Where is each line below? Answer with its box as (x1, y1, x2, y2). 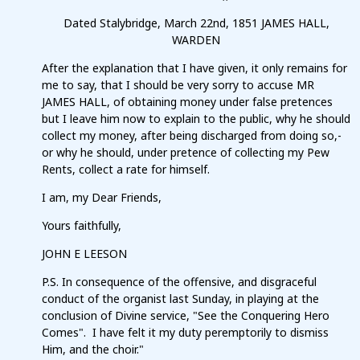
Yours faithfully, (42, 218, 121, 234)
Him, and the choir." (42, 342, 144, 358)
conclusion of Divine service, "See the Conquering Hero (42, 308, 329, 324)
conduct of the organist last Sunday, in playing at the (42, 291, 319, 307)
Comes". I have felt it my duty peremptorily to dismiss (42, 325, 329, 341)
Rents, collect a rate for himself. (42, 162, 210, 178)
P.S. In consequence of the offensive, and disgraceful (42, 274, 317, 290)
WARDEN (172, 32, 220, 48)
